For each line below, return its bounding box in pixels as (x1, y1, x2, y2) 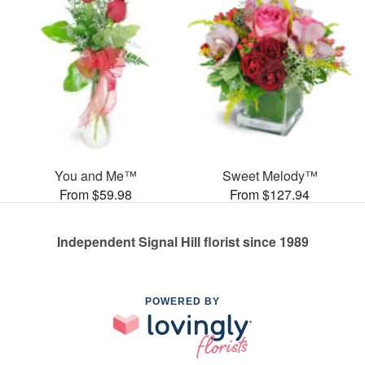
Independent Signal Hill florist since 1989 (56, 231, 309, 251)
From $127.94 (230, 184, 310, 204)
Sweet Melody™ (222, 165, 318, 185)
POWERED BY (145, 295, 220, 307)
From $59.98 (59, 184, 132, 204)
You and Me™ (54, 165, 137, 185)
